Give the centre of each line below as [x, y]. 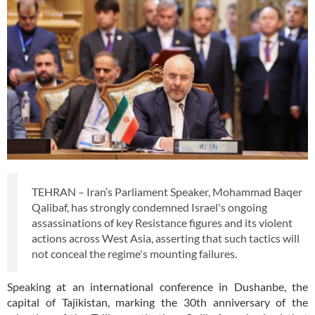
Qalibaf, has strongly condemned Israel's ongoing [149, 207]
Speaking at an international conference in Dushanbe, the [157, 286]
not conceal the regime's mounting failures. [135, 253]
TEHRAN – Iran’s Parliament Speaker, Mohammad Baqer [167, 191]
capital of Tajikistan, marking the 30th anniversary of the [157, 302]
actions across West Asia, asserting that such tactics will [166, 238]
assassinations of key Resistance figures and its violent [162, 222]
